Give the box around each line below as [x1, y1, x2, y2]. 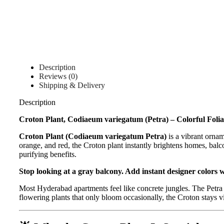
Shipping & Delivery [39, 81, 105, 90]
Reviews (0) [39, 72, 77, 81]
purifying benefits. [19, 150, 76, 159]
